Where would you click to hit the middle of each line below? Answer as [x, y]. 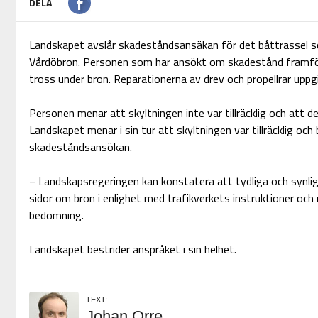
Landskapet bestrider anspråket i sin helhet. [132, 249]
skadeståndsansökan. [80, 147]
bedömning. [56, 215]
